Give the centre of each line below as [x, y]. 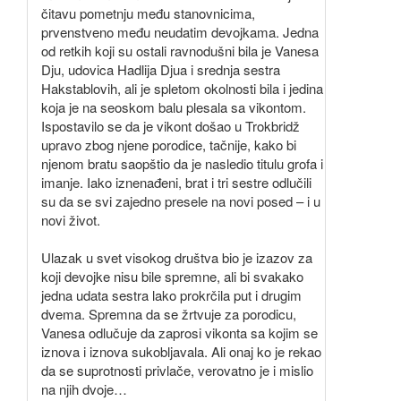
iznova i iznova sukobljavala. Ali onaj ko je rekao [181, 352]
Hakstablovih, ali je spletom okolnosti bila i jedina [182, 89]
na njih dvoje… [84, 389]
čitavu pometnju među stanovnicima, [148, 13]
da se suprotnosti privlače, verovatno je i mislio [177, 371]
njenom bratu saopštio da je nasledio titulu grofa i [182, 164]
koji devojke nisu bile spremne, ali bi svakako [172, 277]
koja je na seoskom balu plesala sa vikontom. [174, 107]
